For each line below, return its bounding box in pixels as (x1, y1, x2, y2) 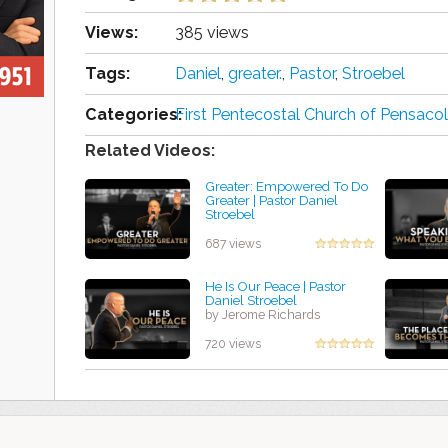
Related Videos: (85, 141, 215, 161)
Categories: (85, 105, 182, 125)
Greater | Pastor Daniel (205, 192, 338, 209)
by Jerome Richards (205, 307, 320, 323)
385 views (175, 23, 249, 43)
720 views (205, 337, 261, 352)
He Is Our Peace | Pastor (205, 278, 346, 295)
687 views (205, 237, 261, 252)
